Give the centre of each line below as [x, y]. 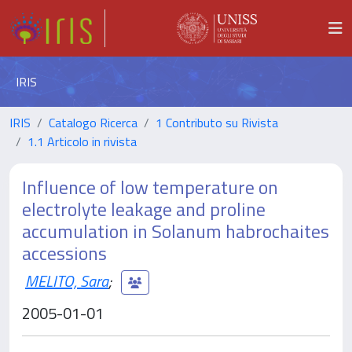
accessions [64, 253]
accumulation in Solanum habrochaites [176, 231]
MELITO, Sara [67, 280]
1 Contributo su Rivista [217, 123]
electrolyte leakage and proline [144, 209]
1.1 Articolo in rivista [82, 141]
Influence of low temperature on [150, 187]
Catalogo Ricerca [93, 123]
